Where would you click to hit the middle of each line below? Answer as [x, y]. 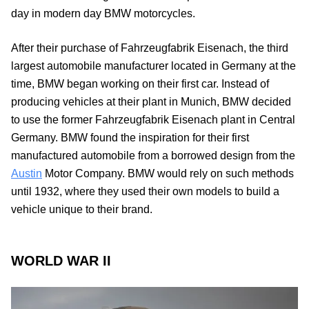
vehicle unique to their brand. [82, 210]
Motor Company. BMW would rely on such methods [168, 174]
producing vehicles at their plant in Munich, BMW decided [151, 102]
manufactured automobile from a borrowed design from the [153, 156]
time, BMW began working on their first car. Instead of [140, 84]
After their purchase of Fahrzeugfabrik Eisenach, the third [150, 48]
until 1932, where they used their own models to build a [145, 192]
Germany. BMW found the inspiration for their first [130, 138]
